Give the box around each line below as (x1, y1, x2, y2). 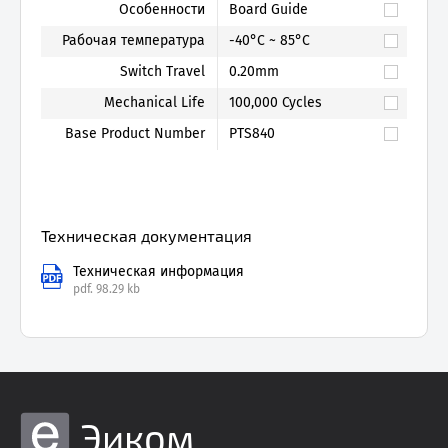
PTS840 (228, 125, 275, 142)
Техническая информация (73, 263, 244, 280)
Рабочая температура (61, 32, 205, 49)
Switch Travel (119, 63, 205, 80)
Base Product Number (64, 125, 205, 142)
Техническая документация (41, 226, 252, 245)
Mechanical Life (103, 94, 205, 111)
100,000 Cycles (228, 94, 322, 111)
